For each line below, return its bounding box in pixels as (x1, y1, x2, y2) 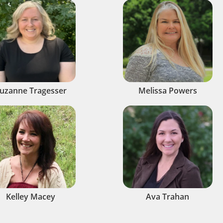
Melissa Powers (138, 85, 197, 96)
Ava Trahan (146, 191, 189, 202)
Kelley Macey (6, 191, 55, 202)
